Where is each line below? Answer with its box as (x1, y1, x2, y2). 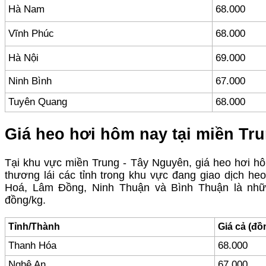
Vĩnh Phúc (8, 27, 54, 39)
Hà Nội (8, 52, 39, 64)
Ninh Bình (8, 75, 52, 87)
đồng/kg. (5, 194, 49, 207)
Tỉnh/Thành (8, 221, 60, 232)
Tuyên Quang (8, 96, 67, 107)
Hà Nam (8, 3, 45, 15)
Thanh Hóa (8, 240, 56, 252)
